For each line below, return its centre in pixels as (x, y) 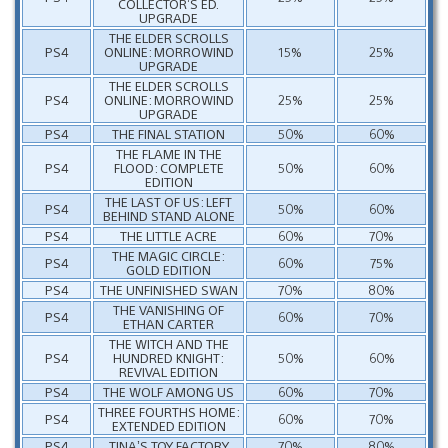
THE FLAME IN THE (168, 153)
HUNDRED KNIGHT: (168, 357)
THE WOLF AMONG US (168, 391)
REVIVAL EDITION (168, 371)
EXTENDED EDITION (168, 425)
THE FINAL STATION (168, 133)
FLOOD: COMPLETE (168, 167)
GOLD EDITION (168, 269)
